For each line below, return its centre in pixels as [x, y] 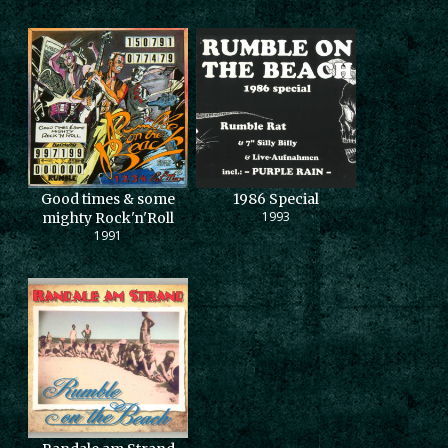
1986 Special [276, 199]
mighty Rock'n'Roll [108, 218]
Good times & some [108, 199]
